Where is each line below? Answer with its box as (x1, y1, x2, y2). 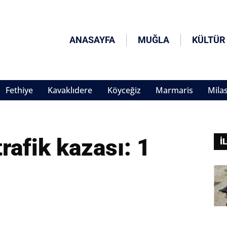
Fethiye (6, 85, 33, 96)
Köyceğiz (107, 85, 141, 96)
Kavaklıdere (48, 85, 93, 96)
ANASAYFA (69, 34, 116, 46)
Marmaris (155, 85, 193, 96)
